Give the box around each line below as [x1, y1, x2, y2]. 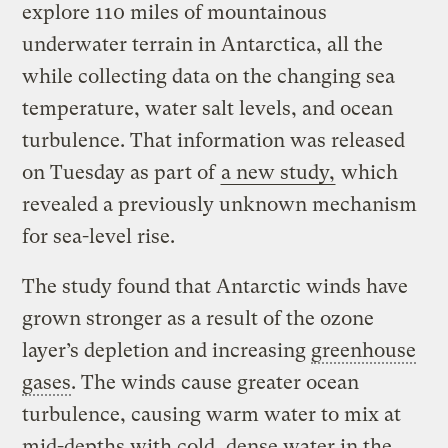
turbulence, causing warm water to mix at [22, 403, 402, 427]
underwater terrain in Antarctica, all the [22, 33, 384, 57]
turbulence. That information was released [22, 129, 406, 153]
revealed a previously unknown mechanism [22, 193, 418, 217]
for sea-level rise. [22, 225, 176, 249]
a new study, [221, 161, 336, 185]
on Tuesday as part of [22, 161, 221, 185]
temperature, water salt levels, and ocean [22, 97, 394, 121]
